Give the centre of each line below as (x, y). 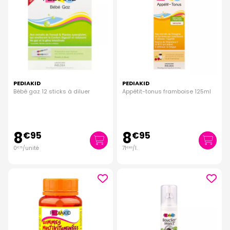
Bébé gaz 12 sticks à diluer (52, 92)
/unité (31, 148)
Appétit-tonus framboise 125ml (167, 92)
